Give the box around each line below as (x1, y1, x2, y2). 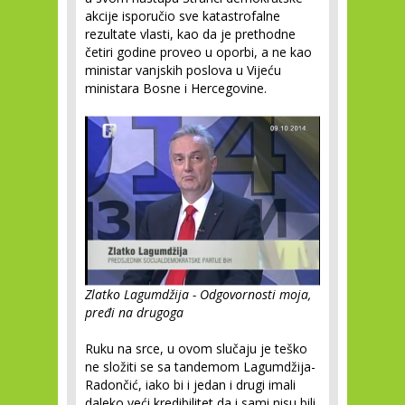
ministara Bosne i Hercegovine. (85, 79, 267, 97)
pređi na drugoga (85, 304, 184, 322)
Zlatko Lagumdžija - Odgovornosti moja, (85, 286, 311, 304)
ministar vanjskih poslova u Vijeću (85, 61, 281, 79)
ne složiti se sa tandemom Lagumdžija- (85, 358, 316, 376)
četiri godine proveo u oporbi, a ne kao (85, 42, 312, 61)
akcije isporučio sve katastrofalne (85, 6, 280, 24)
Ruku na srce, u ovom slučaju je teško (85, 340, 307, 358)
